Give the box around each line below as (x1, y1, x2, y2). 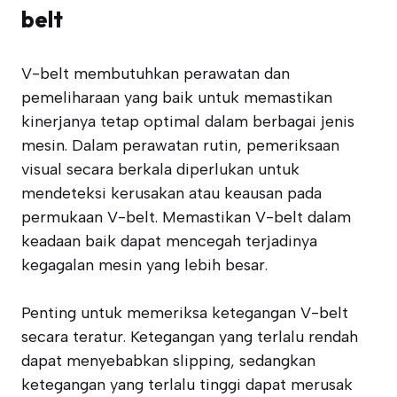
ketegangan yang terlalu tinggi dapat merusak (21, 375, 353, 394)
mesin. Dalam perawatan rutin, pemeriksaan (21, 136, 339, 155)
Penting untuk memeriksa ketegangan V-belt (21, 303, 348, 323)
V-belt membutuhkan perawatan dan (21, 64, 290, 83)
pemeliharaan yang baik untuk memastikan (21, 88, 332, 107)
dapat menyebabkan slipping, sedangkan (21, 351, 315, 370)
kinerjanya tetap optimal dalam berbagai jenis (21, 112, 354, 131)
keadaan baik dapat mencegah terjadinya (21, 231, 317, 251)
